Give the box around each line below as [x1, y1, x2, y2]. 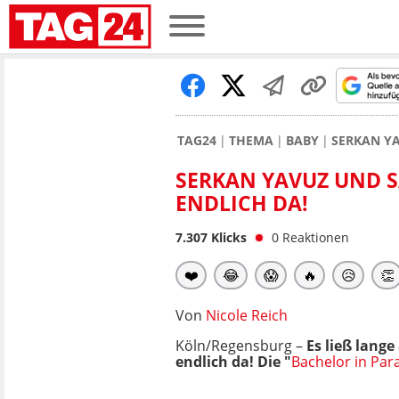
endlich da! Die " [175, 352, 291, 371]
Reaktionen [282, 229, 349, 246]
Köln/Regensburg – [175, 336, 306, 355]
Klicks [208, 229, 247, 246]
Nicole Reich [206, 305, 288, 325]
